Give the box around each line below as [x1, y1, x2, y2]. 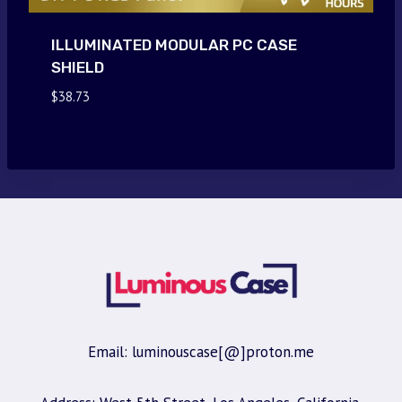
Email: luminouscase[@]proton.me [88, 341, 314, 362]
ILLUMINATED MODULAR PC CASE [50, 36, 297, 55]
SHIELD [50, 58, 104, 77]
